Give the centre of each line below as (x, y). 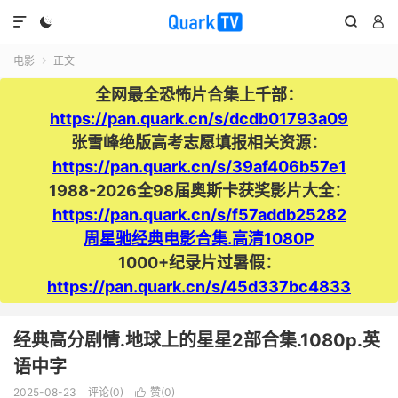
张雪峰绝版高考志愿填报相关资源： (199, 143)
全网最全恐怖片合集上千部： (199, 95)
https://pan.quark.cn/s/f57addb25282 (199, 215)
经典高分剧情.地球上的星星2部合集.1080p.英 (197, 340)
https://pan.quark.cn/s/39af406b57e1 (199, 167)
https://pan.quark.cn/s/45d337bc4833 (199, 287)
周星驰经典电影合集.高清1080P (199, 239)
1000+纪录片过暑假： (199, 263)
